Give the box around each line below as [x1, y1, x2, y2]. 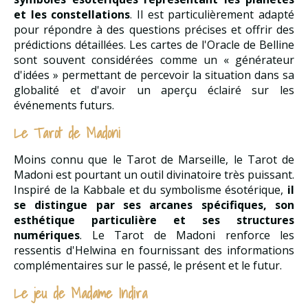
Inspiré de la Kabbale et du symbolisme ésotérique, [14, 181, 287, 197]
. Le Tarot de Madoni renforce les [80, 227, 294, 243]
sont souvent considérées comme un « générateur [14, 52, 294, 67]
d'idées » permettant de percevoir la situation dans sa [14, 67, 294, 82]
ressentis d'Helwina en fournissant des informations [14, 242, 294, 258]
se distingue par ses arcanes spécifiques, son [14, 197, 294, 212]
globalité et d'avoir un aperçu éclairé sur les [14, 82, 294, 98]
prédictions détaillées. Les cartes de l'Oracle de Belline [14, 36, 294, 52]
